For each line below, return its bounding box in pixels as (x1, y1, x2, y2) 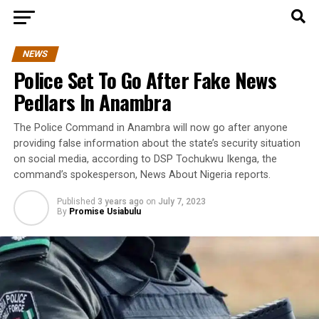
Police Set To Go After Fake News (13, 65, 277, 95)
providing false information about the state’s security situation (13, 137, 300, 150)
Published (56, 197, 95, 206)
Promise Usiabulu (68, 206, 141, 216)
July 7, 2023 (157, 197, 206, 206)
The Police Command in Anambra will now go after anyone (13, 122, 288, 134)
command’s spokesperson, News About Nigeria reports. (13, 169, 271, 181)
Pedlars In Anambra (13, 87, 172, 117)
